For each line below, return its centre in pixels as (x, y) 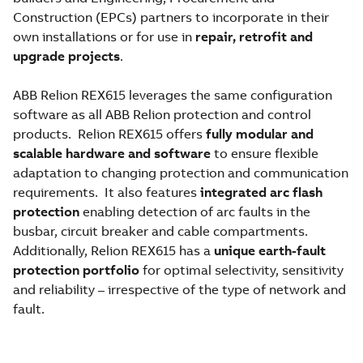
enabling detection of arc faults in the (196, 211)
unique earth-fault (270, 250)
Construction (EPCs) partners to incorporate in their (171, 17)
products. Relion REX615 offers (109, 134)
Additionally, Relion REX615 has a (113, 250)
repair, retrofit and (254, 36)
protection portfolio (76, 270)
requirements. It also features (107, 192)
